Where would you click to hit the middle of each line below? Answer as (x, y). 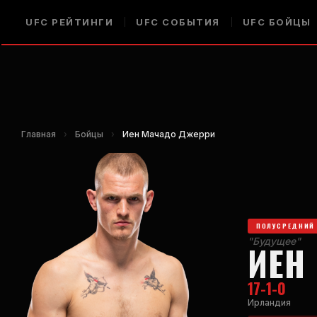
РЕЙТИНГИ (81, 22)
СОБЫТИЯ (189, 22)
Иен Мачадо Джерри (169, 134)
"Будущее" (274, 241)
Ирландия (269, 302)
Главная (39, 134)
